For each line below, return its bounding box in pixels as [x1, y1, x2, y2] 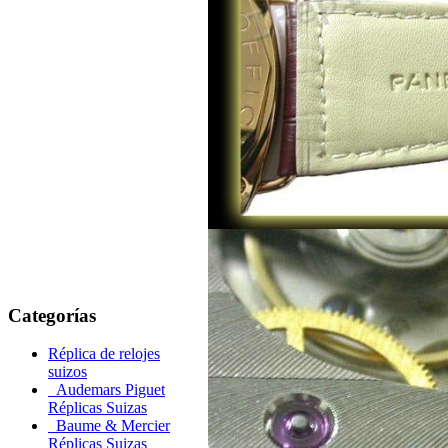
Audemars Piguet [48, 381, 165, 399]
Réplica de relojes [48, 345, 160, 363]
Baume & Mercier [48, 417, 170, 435]
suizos [48, 363, 87, 381]
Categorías [8, 304, 96, 326]
